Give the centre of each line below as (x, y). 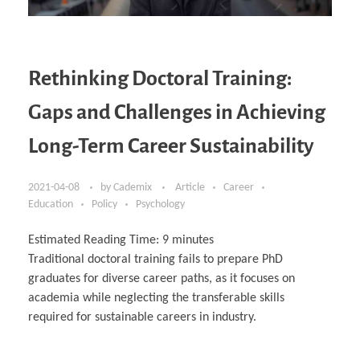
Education (51, 205)
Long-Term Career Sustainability (171, 146)
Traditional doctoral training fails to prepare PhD (155, 260)
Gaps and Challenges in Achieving (177, 112)
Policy (104, 205)
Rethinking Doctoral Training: (160, 78)
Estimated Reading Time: (95, 241)
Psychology (160, 205)
